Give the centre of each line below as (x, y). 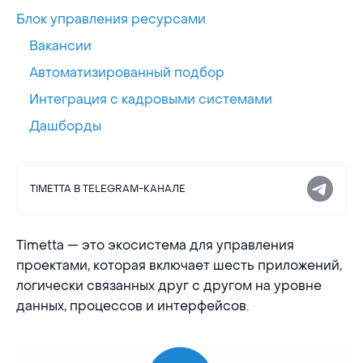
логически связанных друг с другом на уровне (169, 286)
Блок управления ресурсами (111, 19)
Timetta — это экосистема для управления (155, 246)
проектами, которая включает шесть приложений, (179, 266)
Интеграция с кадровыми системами (151, 100)
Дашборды (65, 126)
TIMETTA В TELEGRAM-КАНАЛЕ (108, 189)
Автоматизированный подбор (127, 73)
